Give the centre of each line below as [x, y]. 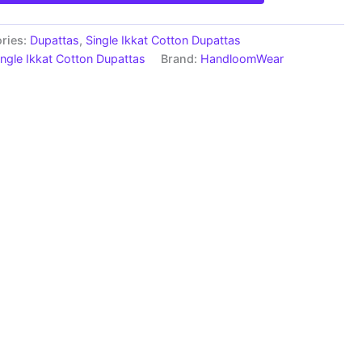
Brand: [181, 58]
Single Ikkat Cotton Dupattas [163, 40]
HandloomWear [242, 58]
